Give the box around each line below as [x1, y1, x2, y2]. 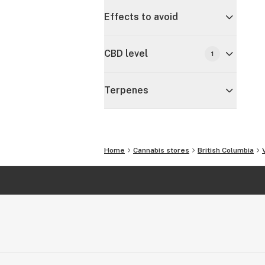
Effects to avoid [104, 11, 178, 22]
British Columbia [198, 146, 254, 154]
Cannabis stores [133, 146, 189, 154]
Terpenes [104, 85, 148, 96]
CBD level [104, 48, 148, 59]
